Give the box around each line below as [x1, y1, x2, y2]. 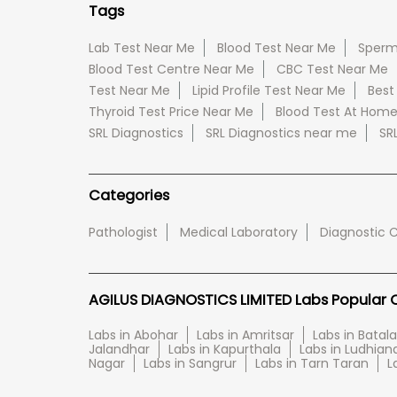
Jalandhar [88, 339, 150, 358]
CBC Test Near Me [276, 59, 388, 78]
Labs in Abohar [88, 325, 178, 344]
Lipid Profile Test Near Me [191, 81, 346, 99]
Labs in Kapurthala [167, 339, 281, 358]
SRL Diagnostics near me [205, 123, 357, 142]
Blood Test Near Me [216, 38, 336, 57]
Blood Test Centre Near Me [88, 59, 254, 78]
